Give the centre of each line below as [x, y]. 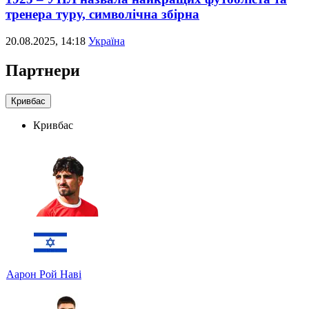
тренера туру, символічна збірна [102, 14]
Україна [107, 41]
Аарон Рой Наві [44, 274]
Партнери [43, 71]
